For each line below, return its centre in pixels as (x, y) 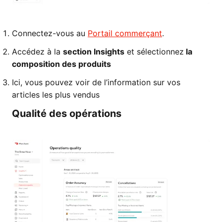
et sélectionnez (154, 52)
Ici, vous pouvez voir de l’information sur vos (96, 82)
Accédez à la (37, 52)
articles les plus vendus (56, 95)
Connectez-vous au (50, 33)
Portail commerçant (125, 33)
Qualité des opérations (67, 113)
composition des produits (61, 64)
